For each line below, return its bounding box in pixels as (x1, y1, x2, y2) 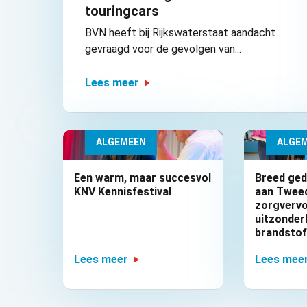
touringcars (85, 3, 159, 20)
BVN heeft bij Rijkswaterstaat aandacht (85, 26, 275, 40)
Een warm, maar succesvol (74, 171, 211, 185)
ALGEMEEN (96, 136, 146, 148)
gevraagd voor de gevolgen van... (85, 42, 241, 56)
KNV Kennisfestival (74, 185, 171, 199)
